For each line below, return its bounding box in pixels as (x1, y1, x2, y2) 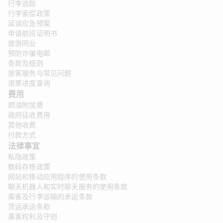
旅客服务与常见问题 (8, 69, 72, 78)
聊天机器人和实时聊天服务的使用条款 (8, 183, 128, 192)
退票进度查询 (8, 79, 50, 88)
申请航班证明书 (8, 29, 58, 38)
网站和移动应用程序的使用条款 (8, 173, 107, 182)
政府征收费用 (8, 111, 50, 120)
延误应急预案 (8, 19, 50, 28)
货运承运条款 (8, 203, 50, 212)
